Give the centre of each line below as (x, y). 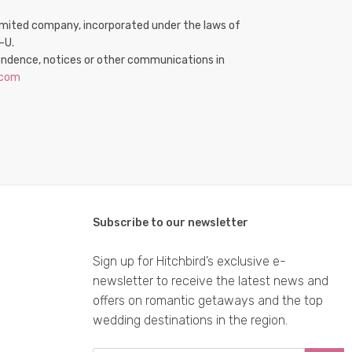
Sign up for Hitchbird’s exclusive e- (189, 261)
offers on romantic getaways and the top (208, 301)
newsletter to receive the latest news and (211, 281)
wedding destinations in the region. (190, 320)
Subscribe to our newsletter (170, 223)
